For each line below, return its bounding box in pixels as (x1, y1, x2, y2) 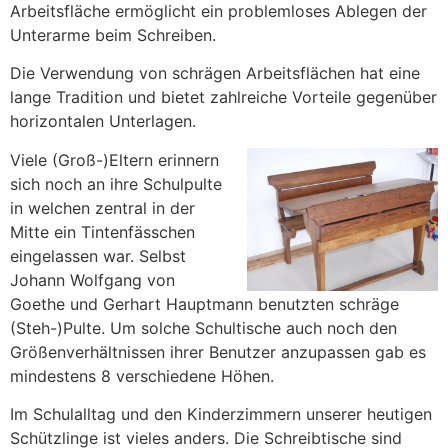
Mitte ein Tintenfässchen (10, 221, 195, 242)
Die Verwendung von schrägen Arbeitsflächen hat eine (10, 63, 420, 84)
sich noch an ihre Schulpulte (10, 173, 222, 194)
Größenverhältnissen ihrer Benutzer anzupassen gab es (10, 341, 426, 362)
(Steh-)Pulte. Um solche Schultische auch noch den (10, 317, 397, 338)
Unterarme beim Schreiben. (10, 24, 216, 45)
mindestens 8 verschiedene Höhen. (10, 365, 274, 386)
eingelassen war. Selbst (10, 245, 186, 266)
